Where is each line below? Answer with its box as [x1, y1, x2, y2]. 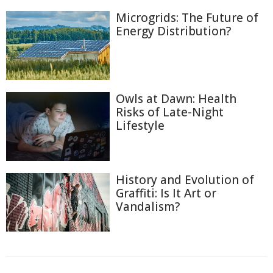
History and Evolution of [116, 172, 254, 188]
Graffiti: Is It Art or [116, 185, 216, 202]
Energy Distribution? [116, 23, 231, 39]
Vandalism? [116, 199, 180, 215]
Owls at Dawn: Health [116, 91, 236, 107]
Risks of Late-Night [116, 104, 224, 121]
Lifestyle [116, 118, 165, 134]
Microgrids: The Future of [116, 9, 258, 26]
